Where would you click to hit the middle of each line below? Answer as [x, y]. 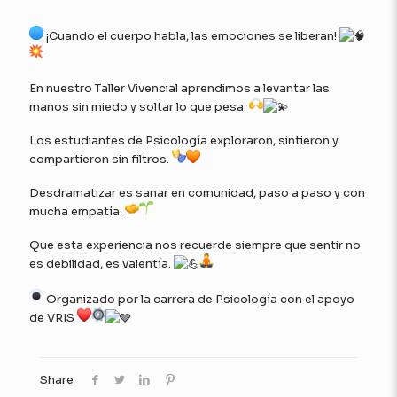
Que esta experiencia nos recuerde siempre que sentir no [195, 245]
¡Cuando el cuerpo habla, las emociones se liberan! [191, 36]
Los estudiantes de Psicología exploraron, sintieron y [184, 141]
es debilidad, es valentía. [101, 264]
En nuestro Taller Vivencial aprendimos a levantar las [179, 89]
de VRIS [53, 318]
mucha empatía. [77, 212]
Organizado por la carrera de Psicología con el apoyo [199, 300]
